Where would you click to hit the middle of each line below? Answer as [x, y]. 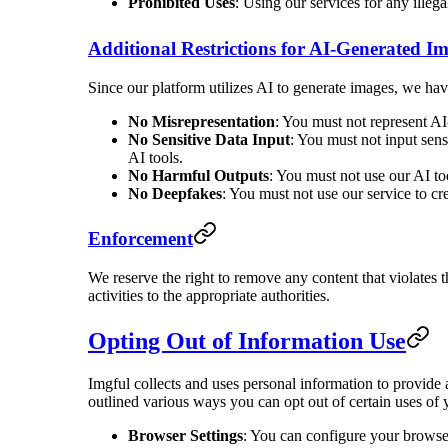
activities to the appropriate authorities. [209, 296]
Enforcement [140, 239]
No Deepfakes [175, 193]
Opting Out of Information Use [247, 340]
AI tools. [155, 157]
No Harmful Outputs [198, 175]
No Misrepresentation [201, 121]
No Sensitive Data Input [209, 139]
